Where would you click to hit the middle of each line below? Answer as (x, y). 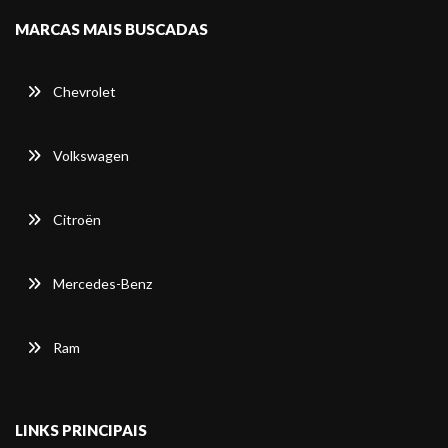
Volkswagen (91, 156)
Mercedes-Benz (102, 284)
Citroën (77, 220)
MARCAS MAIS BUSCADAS (111, 29)
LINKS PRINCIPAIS (81, 430)
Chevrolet (84, 92)
